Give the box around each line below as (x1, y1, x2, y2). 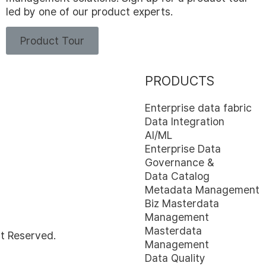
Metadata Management (145, 183, 259, 197)
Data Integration (145, 115, 224, 128)
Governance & (145, 156, 214, 169)
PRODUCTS (145, 73, 214, 89)
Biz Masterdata (145, 197, 219, 210)
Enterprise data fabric (145, 102, 252, 115)
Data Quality (145, 252, 205, 265)
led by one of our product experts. (5, 5, 173, 18)
